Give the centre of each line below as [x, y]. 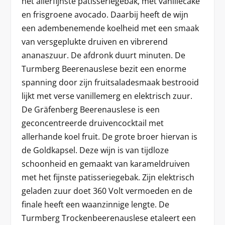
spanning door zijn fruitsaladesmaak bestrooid [110, 82]
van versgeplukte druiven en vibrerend [94, 42]
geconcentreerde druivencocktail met [92, 123]
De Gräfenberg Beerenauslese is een [90, 109]
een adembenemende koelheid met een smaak [110, 28]
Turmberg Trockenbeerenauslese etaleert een [108, 218]
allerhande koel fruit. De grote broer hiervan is [109, 137]
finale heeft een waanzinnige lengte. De [95, 204]
